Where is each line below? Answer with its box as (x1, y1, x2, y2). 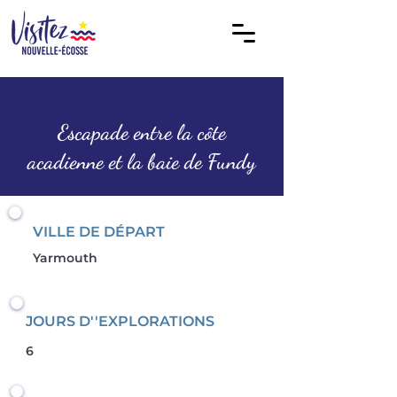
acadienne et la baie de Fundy (27, 149, 256, 175)
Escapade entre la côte (58, 120, 226, 145)
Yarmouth (33, 250, 97, 266)
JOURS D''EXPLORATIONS (26, 313, 214, 330)
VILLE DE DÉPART (33, 223, 168, 240)
